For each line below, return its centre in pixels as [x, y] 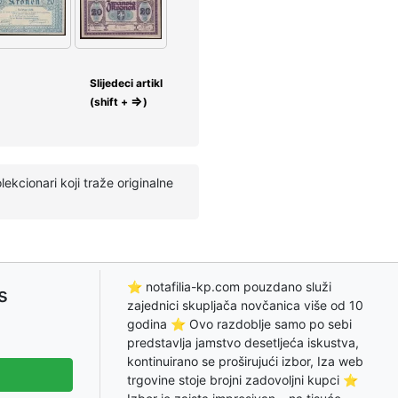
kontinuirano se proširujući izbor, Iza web [245, 361]
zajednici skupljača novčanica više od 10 [245, 305]
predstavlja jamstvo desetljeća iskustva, [243, 342]
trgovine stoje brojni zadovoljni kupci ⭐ [243, 379]
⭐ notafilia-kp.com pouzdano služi [229, 286]
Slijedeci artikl [126, 84]
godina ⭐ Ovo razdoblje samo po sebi [239, 323]
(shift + [110, 102]
